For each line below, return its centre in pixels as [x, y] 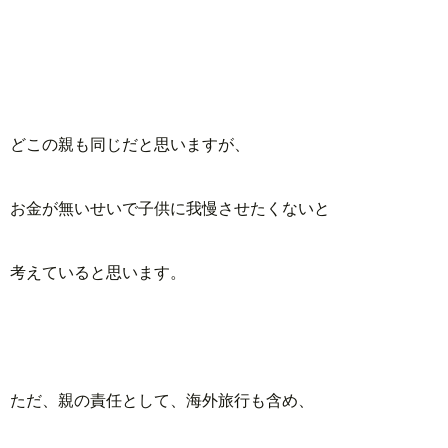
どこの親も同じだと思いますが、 [130, 144]
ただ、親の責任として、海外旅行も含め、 [162, 400]
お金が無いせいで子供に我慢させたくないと [170, 208]
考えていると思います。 [98, 272]
